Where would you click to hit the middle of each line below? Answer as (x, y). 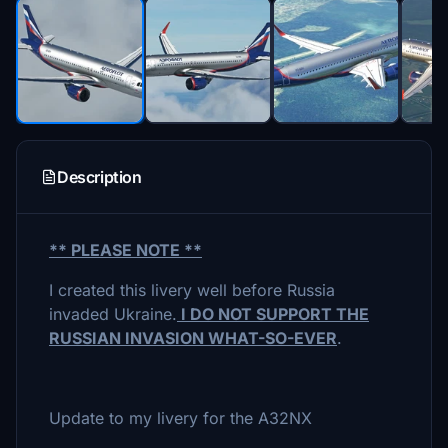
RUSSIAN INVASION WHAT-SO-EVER (193, 338)
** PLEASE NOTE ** (125, 250)
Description (99, 177)
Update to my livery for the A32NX (180, 418)
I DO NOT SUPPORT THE (273, 314)
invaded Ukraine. (113, 314)
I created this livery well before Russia (192, 290)
